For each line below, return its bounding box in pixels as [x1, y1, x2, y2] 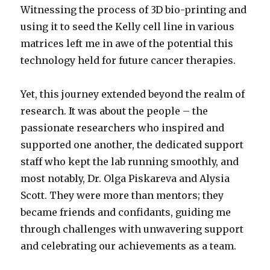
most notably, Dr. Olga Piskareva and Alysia [20, 172, 230, 184]
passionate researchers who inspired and [20, 121, 225, 134]
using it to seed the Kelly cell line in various [20, 20, 235, 33]
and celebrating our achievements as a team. [20, 239, 237, 252]
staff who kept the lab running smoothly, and [20, 155, 239, 168]
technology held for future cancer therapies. [20, 54, 236, 66]
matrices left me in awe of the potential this [20, 37, 234, 49]
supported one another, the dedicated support [20, 138, 244, 151]
